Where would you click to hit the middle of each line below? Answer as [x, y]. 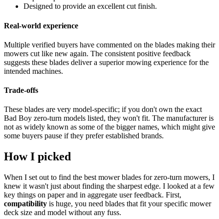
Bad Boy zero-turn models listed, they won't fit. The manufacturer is [109, 118]
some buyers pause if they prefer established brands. [84, 136]
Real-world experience [41, 25]
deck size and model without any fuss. [63, 213]
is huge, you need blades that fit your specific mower [129, 204]
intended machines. [33, 71]
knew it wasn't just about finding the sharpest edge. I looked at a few [109, 186]
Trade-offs [21, 90]
